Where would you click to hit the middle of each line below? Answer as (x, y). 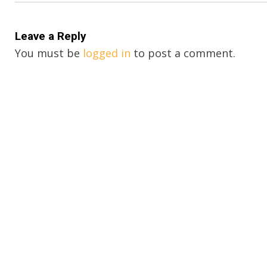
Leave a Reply (51, 36)
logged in (107, 53)
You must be (49, 53)
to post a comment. (183, 53)
